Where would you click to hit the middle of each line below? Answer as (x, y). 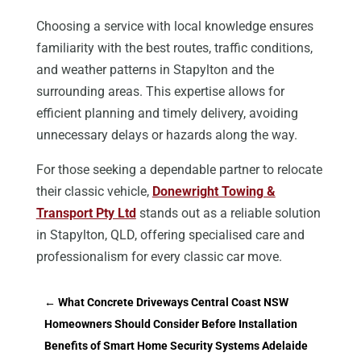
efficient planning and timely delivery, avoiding (167, 114)
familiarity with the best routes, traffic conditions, (174, 48)
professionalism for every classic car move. (159, 257)
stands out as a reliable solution (228, 214)
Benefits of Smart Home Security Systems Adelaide (176, 346)
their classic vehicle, (94, 192)
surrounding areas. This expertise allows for (160, 92)
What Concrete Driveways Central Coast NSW (173, 303)
